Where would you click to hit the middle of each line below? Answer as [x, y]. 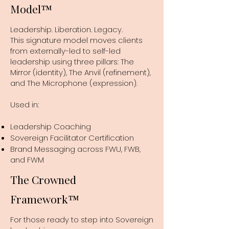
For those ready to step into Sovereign [82, 219]
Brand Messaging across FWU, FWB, [75, 149]
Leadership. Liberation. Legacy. [66, 29]
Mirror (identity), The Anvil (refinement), [81, 72]
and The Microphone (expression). [74, 83]
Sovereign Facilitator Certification [72, 138]
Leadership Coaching [51, 126]
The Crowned [44, 179]
